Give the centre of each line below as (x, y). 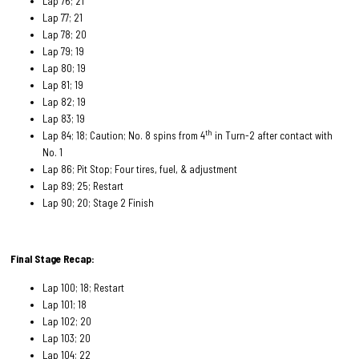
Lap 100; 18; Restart (84, 287)
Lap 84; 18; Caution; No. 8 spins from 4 (124, 135)
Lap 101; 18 (65, 304)
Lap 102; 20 (67, 321)
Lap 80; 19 (65, 68)
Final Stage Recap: (53, 259)
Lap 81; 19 (63, 85)
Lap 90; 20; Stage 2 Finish (101, 202)
